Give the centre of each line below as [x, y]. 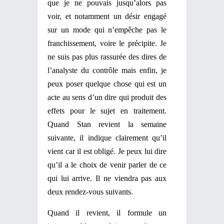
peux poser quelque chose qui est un [107, 84]
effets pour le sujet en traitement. [107, 111]
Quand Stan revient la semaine [107, 124]
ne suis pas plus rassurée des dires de [107, 57]
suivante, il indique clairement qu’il [107, 138]
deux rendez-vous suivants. [90, 192]
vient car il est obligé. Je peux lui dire [107, 151]
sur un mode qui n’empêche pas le [107, 30]
